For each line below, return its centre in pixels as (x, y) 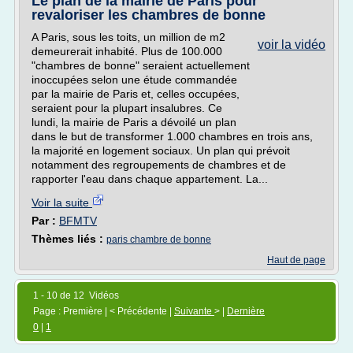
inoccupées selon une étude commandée (134, 80)
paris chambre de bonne (159, 240)
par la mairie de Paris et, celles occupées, (136, 94)
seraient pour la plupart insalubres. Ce (127, 108)
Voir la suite (62, 203)
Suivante (194, 311)
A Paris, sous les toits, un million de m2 (128, 37)
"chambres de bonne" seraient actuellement (141, 65)
